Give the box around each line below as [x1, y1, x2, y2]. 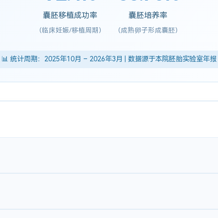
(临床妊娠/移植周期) [39, 26, 101, 34]
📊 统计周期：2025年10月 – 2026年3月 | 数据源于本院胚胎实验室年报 [1, 54, 217, 63]
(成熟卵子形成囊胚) [118, 26, 178, 34]
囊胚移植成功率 [43, 10, 97, 20]
